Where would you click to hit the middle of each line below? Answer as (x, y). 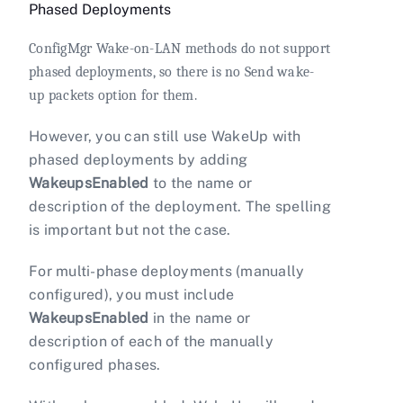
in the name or (200, 318)
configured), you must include (132, 295)
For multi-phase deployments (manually (167, 272)
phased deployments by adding (138, 160)
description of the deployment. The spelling (180, 207)
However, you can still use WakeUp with (165, 137)
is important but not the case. (130, 230)
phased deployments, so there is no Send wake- (172, 72)
